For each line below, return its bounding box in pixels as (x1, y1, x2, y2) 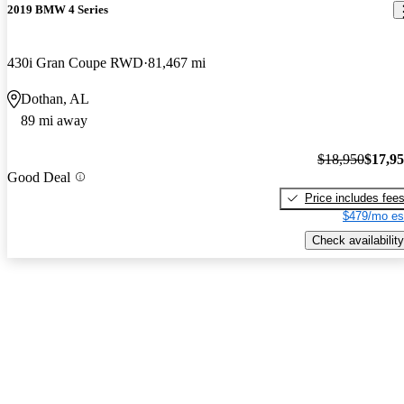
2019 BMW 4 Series (7, 3, 108, 17)
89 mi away (21, 113, 87, 129)
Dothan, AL (21, 91, 89, 107)
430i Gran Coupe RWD (7, 55, 143, 71)
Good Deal (7, 169, 70, 185)
